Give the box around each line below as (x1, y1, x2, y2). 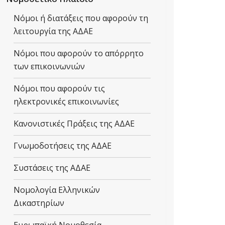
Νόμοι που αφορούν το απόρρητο (14, 48, 144, 59)
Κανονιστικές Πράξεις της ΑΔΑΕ (14, 118, 135, 129)
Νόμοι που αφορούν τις (14, 83, 105, 94)
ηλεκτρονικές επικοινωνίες (14, 96, 119, 107)
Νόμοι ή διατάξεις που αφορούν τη (14, 13, 148, 24)
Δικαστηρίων (14, 197, 64, 208)
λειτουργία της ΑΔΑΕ (14, 26, 93, 37)
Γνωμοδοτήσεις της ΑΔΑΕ (14, 140, 111, 151)
